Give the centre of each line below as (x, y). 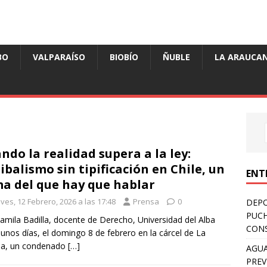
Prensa (146, 202)
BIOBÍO (124, 57)
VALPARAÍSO (59, 57)
